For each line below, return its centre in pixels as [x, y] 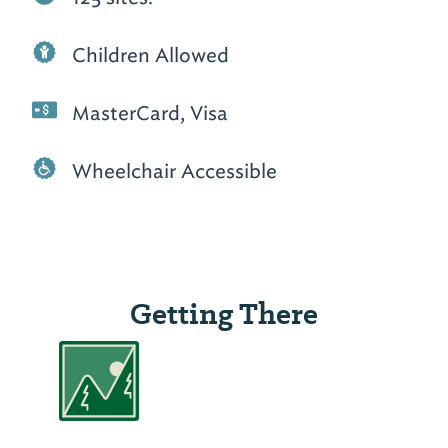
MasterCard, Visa [150, 113]
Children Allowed [151, 55]
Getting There [224, 314]
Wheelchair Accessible [175, 171]
